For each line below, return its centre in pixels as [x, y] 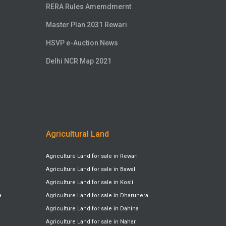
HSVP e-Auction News [82, 43]
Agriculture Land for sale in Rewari [92, 156]
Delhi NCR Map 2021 [79, 61]
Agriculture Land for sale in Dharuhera [97, 196]
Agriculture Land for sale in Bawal [91, 169]
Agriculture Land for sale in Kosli [90, 183]
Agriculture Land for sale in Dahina [92, 209]
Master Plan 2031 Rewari [87, 25]
